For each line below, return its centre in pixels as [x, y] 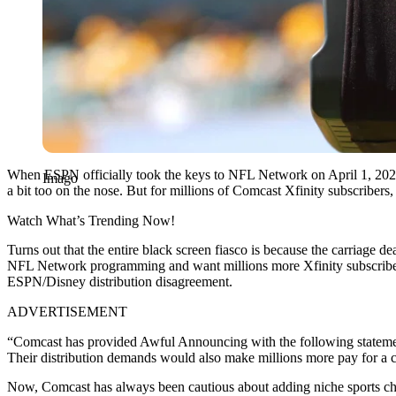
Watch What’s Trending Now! [91, 220]
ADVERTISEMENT [67, 311]
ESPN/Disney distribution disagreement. [120, 281]
